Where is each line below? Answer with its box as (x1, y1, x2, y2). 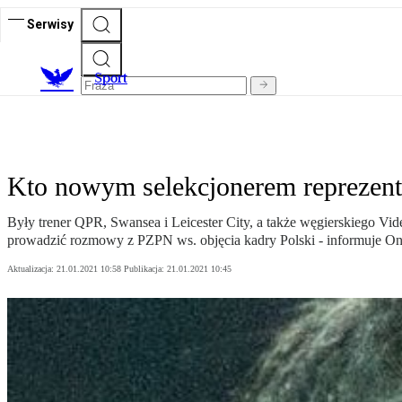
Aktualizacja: (7, 264, 57, 275)
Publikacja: (124, 264, 167, 275)
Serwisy (27, 16, 74, 31)
